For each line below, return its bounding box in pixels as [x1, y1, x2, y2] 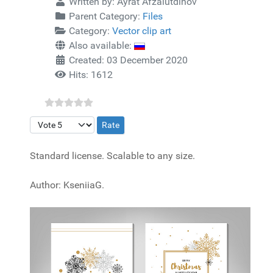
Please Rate [29, 117, 80, 129]
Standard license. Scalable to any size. [30, 150, 195, 161]
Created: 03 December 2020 [69, 54, 188, 66]
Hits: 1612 [69, 69, 113, 80]
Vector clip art [112, 25, 171, 37]
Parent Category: [66, 10, 143, 22]
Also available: [66, 40, 134, 51]
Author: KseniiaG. [30, 179, 104, 191]
